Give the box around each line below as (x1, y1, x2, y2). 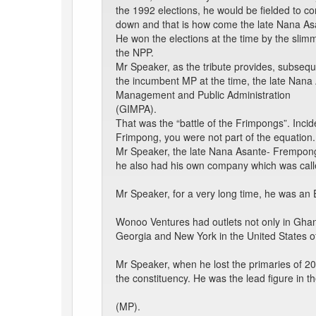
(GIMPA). (116, 102, 157, 116)
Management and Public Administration (116, 87, 291, 102)
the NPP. (116, 45, 154, 60)
